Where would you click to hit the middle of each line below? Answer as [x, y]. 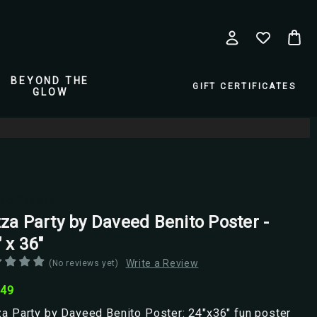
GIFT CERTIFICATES [244, 86]
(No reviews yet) [84, 263]
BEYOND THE [50, 81]
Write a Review [162, 263]
